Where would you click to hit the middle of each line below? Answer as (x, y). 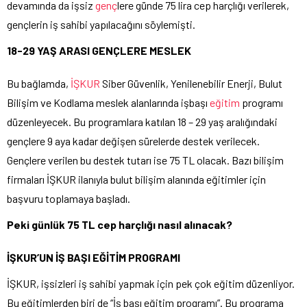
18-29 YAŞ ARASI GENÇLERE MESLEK (99, 50)
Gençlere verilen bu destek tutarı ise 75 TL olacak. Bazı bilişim (145, 160)
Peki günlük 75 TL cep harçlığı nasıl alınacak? (120, 224)
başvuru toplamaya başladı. (69, 198)
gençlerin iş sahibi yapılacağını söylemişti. (101, 24)
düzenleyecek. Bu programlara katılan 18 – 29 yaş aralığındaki (142, 121)
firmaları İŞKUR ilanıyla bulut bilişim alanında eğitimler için (136, 179)
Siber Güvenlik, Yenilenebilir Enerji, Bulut (191, 83)
